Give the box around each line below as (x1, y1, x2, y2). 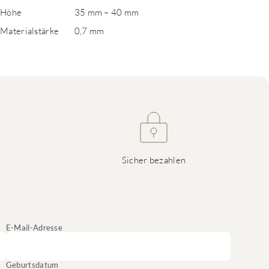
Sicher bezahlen (121, 154, 186, 165)
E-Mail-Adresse (5, 223, 63, 232)
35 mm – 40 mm (74, 7, 139, 17)
